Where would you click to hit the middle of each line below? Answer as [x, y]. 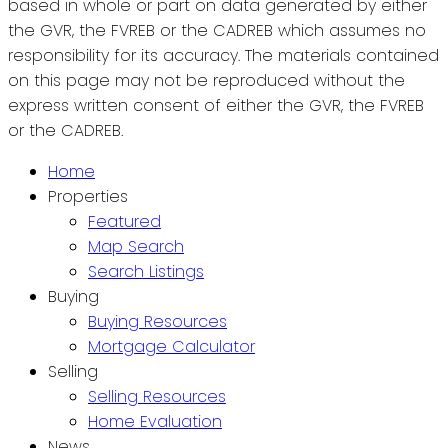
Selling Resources [157, 396]
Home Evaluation [155, 421]
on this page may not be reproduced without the [206, 80]
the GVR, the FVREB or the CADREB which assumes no [217, 30]
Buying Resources [157, 321]
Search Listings [146, 271]
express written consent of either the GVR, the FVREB [216, 105]
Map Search [136, 246]
